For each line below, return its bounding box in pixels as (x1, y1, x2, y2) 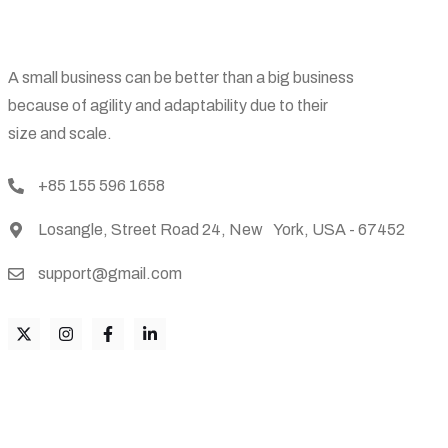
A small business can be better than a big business (8, 69, 354, 86)
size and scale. (8, 125, 112, 142)
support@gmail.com (38, 265, 182, 282)
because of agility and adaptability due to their (8, 97, 328, 114)
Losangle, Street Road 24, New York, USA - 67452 (38, 221, 405, 238)
